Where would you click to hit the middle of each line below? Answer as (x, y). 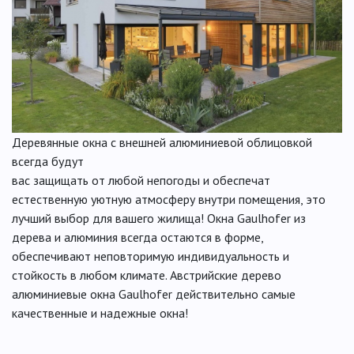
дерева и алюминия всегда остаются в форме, (137, 237)
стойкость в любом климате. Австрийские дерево (147, 275)
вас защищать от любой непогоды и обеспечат (141, 181)
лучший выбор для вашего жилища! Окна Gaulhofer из (159, 218)
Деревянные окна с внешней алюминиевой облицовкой (162, 143)
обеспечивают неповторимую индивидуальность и (151, 256)
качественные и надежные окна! (100, 313)
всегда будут (48, 162)
